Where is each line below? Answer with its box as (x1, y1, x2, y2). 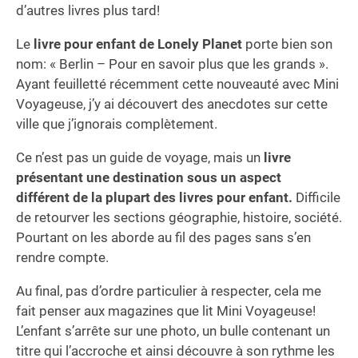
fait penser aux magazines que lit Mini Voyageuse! (16, 302, 316, 319)
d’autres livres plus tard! (16, 2, 160, 18)
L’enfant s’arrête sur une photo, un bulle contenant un (16, 322, 330, 339)
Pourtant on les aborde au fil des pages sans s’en (16, 229, 311, 245)
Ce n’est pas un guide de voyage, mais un (16, 149, 264, 165)
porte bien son (242, 35, 332, 52)
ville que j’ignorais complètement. (16, 115, 217, 132)
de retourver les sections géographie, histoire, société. (16, 209, 342, 225)
